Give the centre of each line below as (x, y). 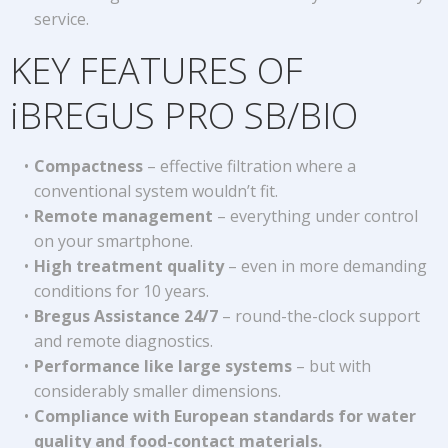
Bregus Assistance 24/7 (125, 316)
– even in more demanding (325, 266)
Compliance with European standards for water (224, 416)
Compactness (88, 166)
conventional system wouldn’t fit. (156, 191)
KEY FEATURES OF (156, 70)
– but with (331, 366)
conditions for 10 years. (121, 291)
